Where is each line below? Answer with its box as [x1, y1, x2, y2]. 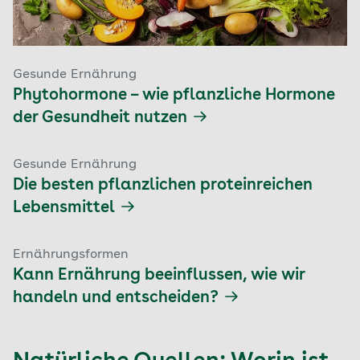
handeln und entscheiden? [13, 290, 219, 306]
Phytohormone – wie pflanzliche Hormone [13, 88, 335, 104]
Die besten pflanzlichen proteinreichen [13, 178, 313, 194]
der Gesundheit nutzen [13, 110, 187, 126]
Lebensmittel [13, 200, 115, 216]
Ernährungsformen [13, 248, 129, 261]
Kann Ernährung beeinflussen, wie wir [13, 268, 305, 284]
